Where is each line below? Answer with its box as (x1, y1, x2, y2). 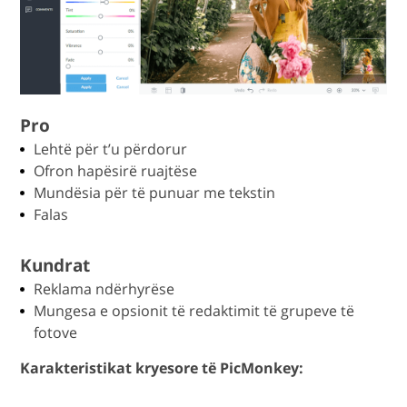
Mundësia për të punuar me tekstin (34, 182, 276, 203)
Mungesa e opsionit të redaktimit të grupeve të (34, 300, 355, 321)
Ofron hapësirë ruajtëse (34, 160, 198, 181)
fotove (34, 322, 78, 342)
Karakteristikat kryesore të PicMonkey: (20, 357, 304, 378)
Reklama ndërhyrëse (34, 278, 175, 299)
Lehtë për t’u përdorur (34, 138, 188, 159)
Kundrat (20, 253, 91, 277)
